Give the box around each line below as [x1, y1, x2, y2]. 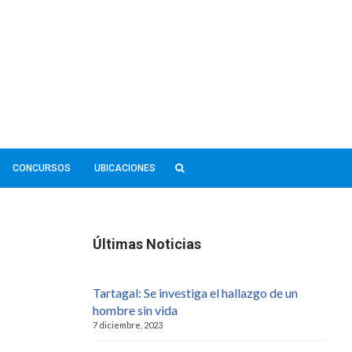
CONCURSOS [12, 162, 71, 174]
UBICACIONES [93, 162, 156, 174]
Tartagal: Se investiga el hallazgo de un [93, 284, 298, 300]
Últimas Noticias [93, 235, 201, 252]
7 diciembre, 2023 [93, 319, 163, 330]
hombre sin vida [93, 302, 178, 317]
